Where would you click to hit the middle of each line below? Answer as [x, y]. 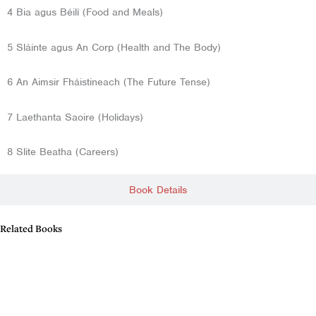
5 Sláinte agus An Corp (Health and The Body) [114, 47]
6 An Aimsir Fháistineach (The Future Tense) [109, 82]
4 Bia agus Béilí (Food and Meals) [85, 12]
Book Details [158, 190]
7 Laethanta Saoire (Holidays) [75, 117]
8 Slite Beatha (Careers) [63, 152]
